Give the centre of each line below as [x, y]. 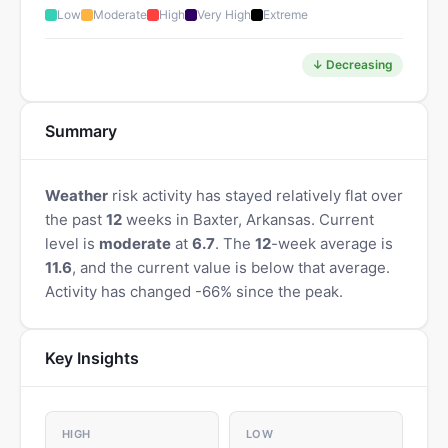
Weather [76, 195]
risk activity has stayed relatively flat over [255, 195]
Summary [81, 131]
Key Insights [92, 358]
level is [72, 243]
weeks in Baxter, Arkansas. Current [248, 219]
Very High [224, 14]
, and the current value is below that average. [231, 267]
